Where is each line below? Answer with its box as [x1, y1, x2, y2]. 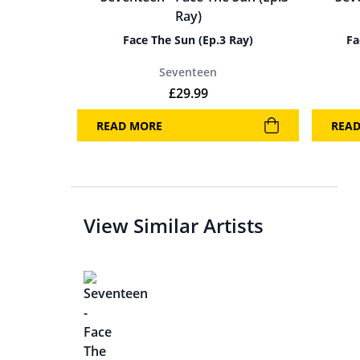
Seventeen [159, 64, 217, 80]
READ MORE [96, 117, 162, 133]
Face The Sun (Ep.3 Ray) [123, 32, 253, 47]
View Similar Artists [84, 212, 264, 239]
